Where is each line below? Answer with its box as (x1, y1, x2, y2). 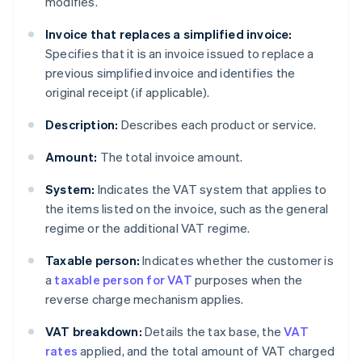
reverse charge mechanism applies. (45, 291, 244, 308)
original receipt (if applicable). (45, 84, 210, 101)
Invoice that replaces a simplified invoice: (45, 26, 293, 43)
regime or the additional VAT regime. (45, 220, 250, 237)
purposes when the (192, 271, 303, 288)
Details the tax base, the (141, 323, 284, 340)
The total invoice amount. (97, 149, 243, 166)
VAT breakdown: (45, 323, 142, 340)
